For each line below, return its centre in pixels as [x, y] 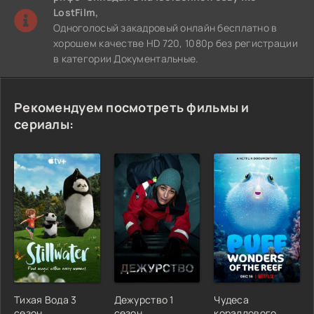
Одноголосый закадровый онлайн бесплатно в [165, 27]
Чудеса [231, 299]
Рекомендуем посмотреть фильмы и [132, 107]
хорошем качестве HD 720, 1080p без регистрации [176, 43]
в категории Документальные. [126, 58]
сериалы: [44, 124]
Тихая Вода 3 [46, 299]
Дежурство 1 [144, 299]
